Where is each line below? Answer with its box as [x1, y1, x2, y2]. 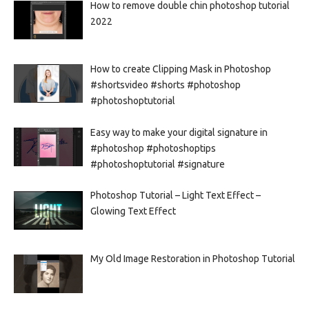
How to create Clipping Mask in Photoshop [90, 63, 271, 74]
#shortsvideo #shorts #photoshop [90, 79, 241, 90]
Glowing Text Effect [90, 206, 176, 217]
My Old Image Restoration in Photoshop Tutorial [90, 253, 295, 265]
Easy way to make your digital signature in [90, 126, 268, 138]
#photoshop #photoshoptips [90, 142, 216, 154]
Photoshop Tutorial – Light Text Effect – [90, 190, 261, 201]
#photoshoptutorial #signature [90, 158, 225, 170]
